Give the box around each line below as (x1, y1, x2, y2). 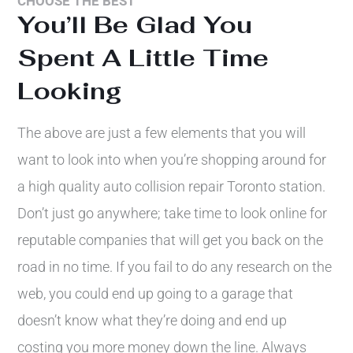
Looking (17, 75, 122, 106)
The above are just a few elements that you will (17, 124, 307, 141)
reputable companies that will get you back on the (17, 231, 324, 248)
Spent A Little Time (17, 42, 269, 73)
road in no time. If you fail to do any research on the (17, 258, 333, 275)
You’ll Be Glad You (17, 9, 253, 40)
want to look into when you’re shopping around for (17, 150, 327, 168)
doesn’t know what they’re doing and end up (17, 311, 288, 329)
